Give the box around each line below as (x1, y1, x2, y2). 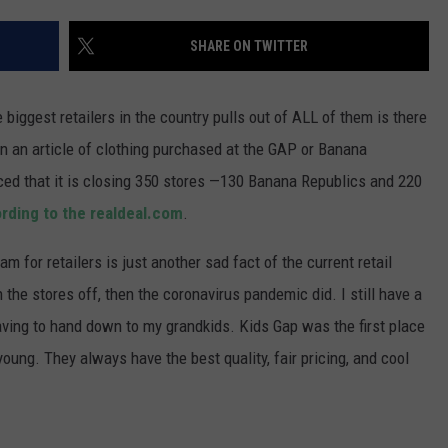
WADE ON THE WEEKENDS (143, 2, 293, 18)
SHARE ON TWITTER (190, 38, 308, 55)
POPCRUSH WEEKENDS (143, 52, 278, 68)
